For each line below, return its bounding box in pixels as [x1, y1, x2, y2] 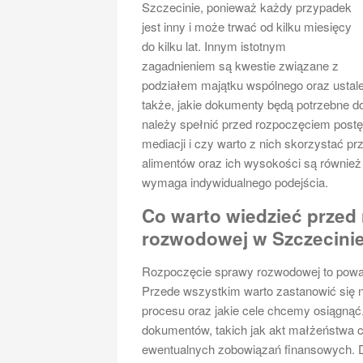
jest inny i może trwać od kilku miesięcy [142, 17, 352, 35]
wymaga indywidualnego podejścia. [142, 173, 329, 190]
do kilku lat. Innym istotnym [142, 36, 287, 54]
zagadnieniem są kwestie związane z [142, 56, 340, 74]
